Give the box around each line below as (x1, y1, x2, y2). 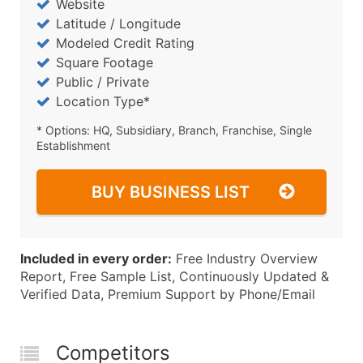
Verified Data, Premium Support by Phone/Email (20, 286, 315, 302)
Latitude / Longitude (56, 15, 181, 32)
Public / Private (56, 74, 149, 90)
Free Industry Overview (172, 250, 318, 267)
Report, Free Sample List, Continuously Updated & (20, 268, 329, 284)
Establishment (36, 139, 110, 152)
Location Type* (56, 93, 150, 109)
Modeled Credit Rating (56, 35, 194, 51)
